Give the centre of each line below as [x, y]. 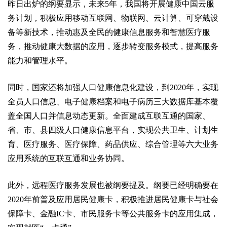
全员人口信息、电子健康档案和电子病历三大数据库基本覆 [113, 102]
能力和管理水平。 [40, 61]
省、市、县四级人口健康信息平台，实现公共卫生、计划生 [113, 130]
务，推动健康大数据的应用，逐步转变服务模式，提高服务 [113, 46]
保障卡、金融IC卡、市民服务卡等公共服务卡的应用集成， [113, 214]
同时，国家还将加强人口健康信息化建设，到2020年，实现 [113, 87]
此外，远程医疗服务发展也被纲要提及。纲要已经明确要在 [113, 185]
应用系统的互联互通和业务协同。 [68, 158]
